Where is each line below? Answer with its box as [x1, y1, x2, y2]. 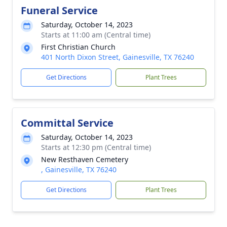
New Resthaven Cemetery [41, 155, 128, 164]
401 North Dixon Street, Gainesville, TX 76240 [41, 52, 194, 62]
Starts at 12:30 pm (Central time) [41, 142, 151, 152]
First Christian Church [41, 42, 116, 52]
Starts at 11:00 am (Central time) [41, 30, 150, 40]
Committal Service [21, 116, 113, 130]
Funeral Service [21, 4, 98, 17]
